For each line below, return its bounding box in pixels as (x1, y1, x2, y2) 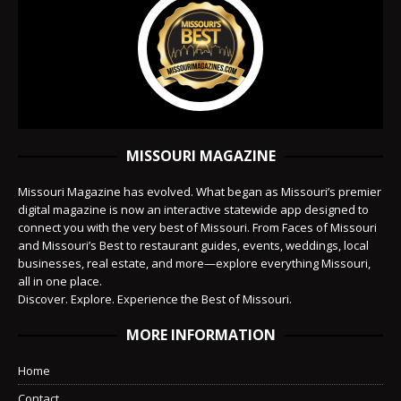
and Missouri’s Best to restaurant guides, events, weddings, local (18, 237, 369, 254)
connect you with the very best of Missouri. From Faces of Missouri (18, 219, 377, 236)
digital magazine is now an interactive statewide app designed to (18, 201, 369, 218)
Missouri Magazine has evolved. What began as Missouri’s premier (18, 183, 381, 200)
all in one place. (18, 273, 102, 290)
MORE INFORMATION (125, 325, 276, 346)
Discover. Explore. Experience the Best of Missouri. (18, 291, 292, 308)
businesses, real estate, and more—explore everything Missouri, (18, 255, 371, 272)
